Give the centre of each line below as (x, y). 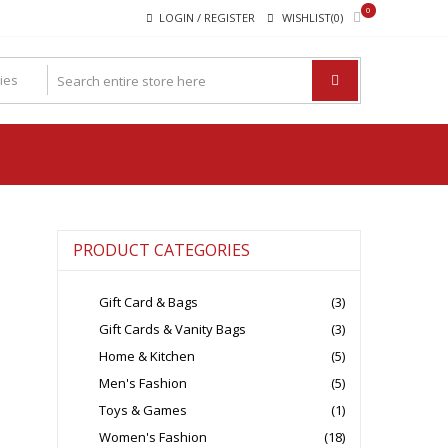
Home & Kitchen (146, 356)
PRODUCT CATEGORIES (161, 250)
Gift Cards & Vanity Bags (172, 329)
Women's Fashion (152, 437)
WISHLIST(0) (312, 17)
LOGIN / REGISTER (207, 17)
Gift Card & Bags (148, 302)
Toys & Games (142, 410)
